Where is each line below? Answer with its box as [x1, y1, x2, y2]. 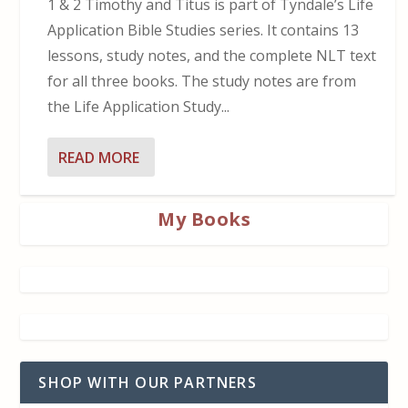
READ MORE [58, 147, 140, 168]
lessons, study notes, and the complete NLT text [47, 46, 377, 66]
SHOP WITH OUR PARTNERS [38, 372, 257, 393]
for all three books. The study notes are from [47, 71, 357, 92]
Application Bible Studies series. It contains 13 [47, 20, 360, 41]
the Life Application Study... [47, 97, 230, 117]
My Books [158, 207, 250, 232]
